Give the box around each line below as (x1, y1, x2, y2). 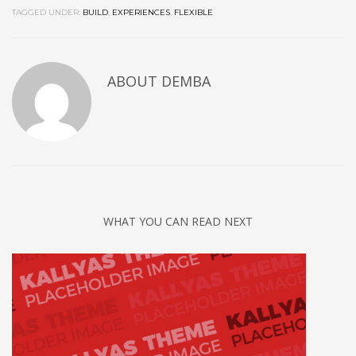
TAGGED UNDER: (12, 7, 80, 18)
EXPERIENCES (112, 7, 170, 18)
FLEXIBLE (174, 7, 213, 18)
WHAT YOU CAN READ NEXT (103, 214, 253, 230)
